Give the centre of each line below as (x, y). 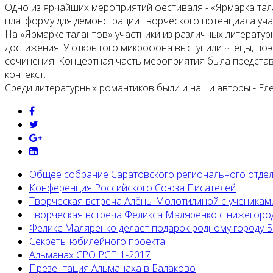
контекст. (25, 75)
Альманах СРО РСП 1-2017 (90, 255)
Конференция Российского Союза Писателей (133, 188)
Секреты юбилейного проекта (97, 242)
